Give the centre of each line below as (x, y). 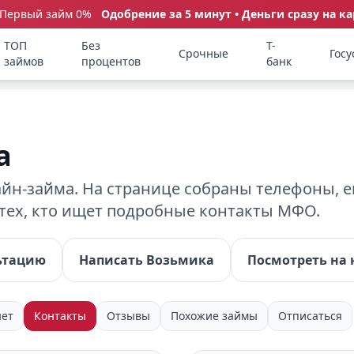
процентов (111, 61)
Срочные (204, 53)
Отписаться (310, 316)
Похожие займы (214, 316)
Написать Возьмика (147, 260)
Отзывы (128, 316)
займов (24, 61)
